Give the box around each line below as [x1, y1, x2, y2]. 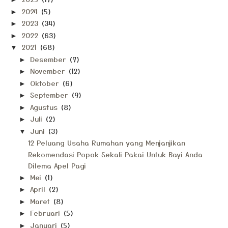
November [30, 66, 68, 76]
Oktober [30, 77, 62, 88]
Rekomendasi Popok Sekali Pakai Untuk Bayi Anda [27, 149, 203, 159]
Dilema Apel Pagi [27, 160, 86, 170]
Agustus [30, 101, 60, 112]
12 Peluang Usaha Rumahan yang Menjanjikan [27, 137, 185, 148]
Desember [30, 53, 69, 64]
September [30, 90, 71, 100]
